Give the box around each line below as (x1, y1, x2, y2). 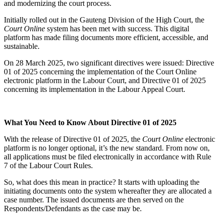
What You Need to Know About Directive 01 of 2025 (4, 118, 176, 127)
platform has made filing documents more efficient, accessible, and (4, 33, 208, 42)
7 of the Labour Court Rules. (4, 161, 93, 170)
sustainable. (4, 42, 40, 50)
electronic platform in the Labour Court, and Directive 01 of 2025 (4, 76, 206, 85)
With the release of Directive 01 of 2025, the (4, 134, 142, 143)
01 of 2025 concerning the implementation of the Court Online (4, 67, 197, 76)
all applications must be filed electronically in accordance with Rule (4, 152, 211, 161)
